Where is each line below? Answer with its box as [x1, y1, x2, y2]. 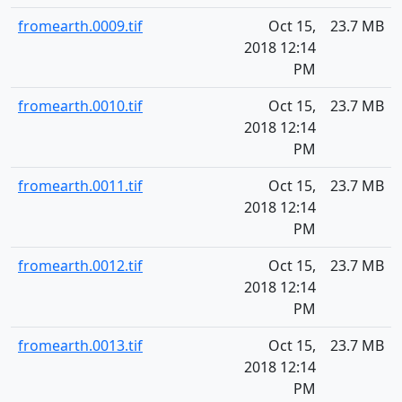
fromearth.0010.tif [18, 96, 143, 116]
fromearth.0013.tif [18, 336, 143, 355]
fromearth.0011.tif [18, 176, 143, 196]
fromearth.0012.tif [18, 256, 143, 275]
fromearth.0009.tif [18, 16, 143, 36]
